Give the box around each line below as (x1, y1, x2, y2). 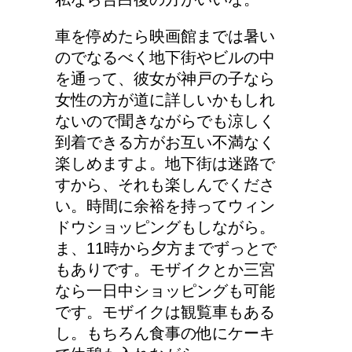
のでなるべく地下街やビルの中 (55, 48, 275, 66)
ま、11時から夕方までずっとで (55, 239, 277, 257)
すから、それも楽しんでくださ (55, 175, 275, 193)
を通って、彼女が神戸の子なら (55, 69, 275, 87)
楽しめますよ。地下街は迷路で (55, 154, 275, 172)
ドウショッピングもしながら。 (55, 218, 275, 236)
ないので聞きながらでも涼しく (55, 112, 275, 130)
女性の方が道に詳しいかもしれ (55, 90, 275, 108)
